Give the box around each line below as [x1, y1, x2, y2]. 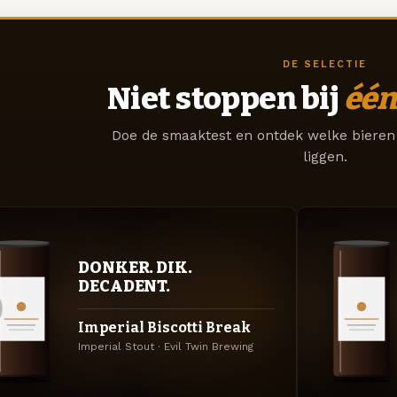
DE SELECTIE [283, 58, 367, 70]
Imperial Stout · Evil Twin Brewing [78, 340, 253, 354]
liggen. [302, 148, 347, 165]
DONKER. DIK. [78, 258, 192, 278]
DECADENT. [78, 276, 171, 297]
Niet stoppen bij [106, 79, 344, 117]
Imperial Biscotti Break [78, 319, 251, 337]
